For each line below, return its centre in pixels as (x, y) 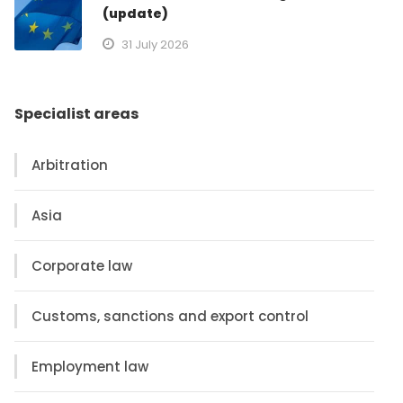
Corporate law (82, 265)
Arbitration (70, 165)
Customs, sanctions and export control (170, 316)
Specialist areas (77, 113)
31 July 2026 (156, 44)
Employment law (90, 366)
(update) (136, 13)
